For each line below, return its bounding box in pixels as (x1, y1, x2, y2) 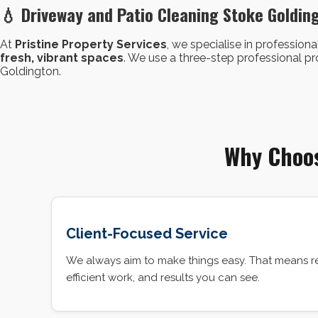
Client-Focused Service (66, 225, 228, 243)
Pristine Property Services (15, 37, 167, 51)
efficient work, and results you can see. (66, 271, 260, 285)
